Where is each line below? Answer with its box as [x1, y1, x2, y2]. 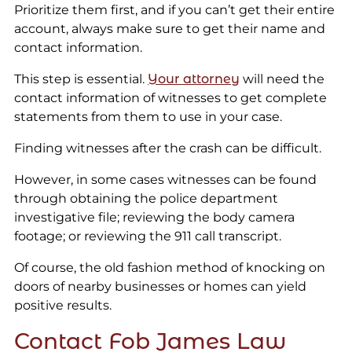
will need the [239, 71, 324, 86]
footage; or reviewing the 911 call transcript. [13, 228, 281, 244]
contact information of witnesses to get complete [13, 90, 327, 105]
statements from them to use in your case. [13, 108, 282, 124]
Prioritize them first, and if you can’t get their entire [13, 2, 335, 17]
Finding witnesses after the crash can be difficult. [13, 140, 321, 156]
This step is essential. [13, 71, 148, 86]
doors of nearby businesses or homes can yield [13, 278, 306, 294]
